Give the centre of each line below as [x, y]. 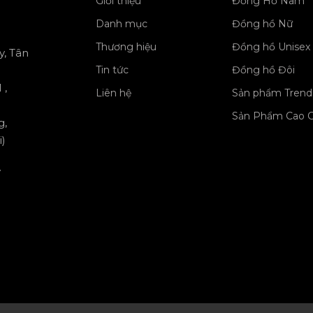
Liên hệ [113, 93]
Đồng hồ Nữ [262, 24]
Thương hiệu [126, 47]
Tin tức [112, 70]
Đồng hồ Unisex [271, 47]
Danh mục [121, 24]
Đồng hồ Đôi [263, 70]
